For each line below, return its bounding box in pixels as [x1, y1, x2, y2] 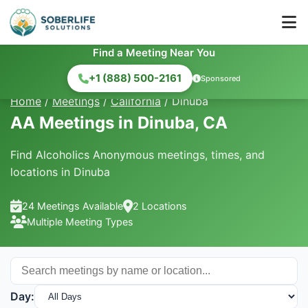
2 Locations [133, 200, 187, 212]
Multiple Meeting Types [27, 216, 133, 228]
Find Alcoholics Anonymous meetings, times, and [10, 148, 265, 162]
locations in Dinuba [10, 165, 110, 179]
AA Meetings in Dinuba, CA [10, 113, 228, 133]
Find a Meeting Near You [93, 46, 215, 59]
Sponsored [201, 73, 241, 83]
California [111, 94, 161, 108]
